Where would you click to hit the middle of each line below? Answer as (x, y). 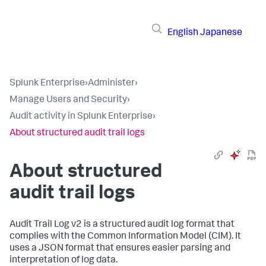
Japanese (221, 33)
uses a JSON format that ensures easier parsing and (120, 249)
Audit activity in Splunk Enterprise (81, 117)
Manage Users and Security (68, 100)
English (183, 33)
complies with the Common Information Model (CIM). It (125, 237)
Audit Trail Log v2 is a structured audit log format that (122, 225)
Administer (111, 84)
